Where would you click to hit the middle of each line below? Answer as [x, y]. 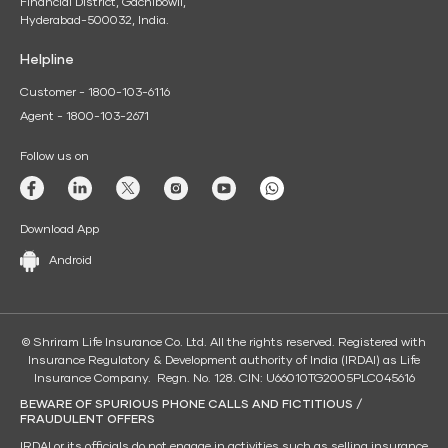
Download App [59, 230]
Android [70, 261]
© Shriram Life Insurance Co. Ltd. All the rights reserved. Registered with [224, 343]
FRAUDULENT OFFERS [87, 420]
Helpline [47, 60]
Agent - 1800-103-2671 [84, 117]
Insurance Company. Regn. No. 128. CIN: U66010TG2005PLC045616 [224, 379]
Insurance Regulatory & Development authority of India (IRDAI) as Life [224, 361]
